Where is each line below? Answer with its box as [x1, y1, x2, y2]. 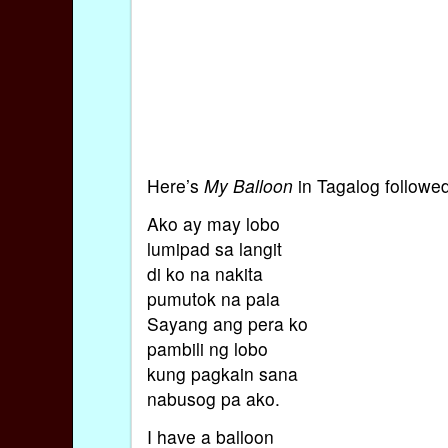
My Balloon [203, 172, 293, 198]
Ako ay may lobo [146, 210, 280, 236]
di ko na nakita [146, 260, 263, 286]
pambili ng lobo [146, 335, 268, 361]
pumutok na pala [146, 285, 280, 311]
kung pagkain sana [146, 360, 298, 386]
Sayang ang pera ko [146, 310, 308, 336]
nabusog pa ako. [146, 385, 280, 411]
